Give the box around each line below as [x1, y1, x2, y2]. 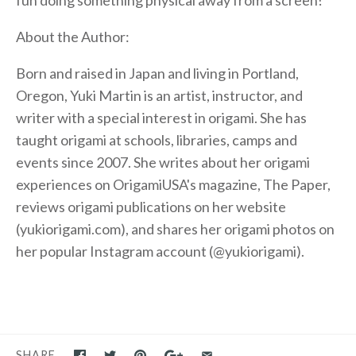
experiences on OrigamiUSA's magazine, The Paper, [16, 175, 331, 193]
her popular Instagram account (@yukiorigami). [16, 242, 304, 260]
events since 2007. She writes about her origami [16, 153, 310, 171]
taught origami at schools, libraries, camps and [16, 130, 297, 149]
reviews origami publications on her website [16, 197, 286, 215]
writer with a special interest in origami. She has [16, 108, 307, 126]
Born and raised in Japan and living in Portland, [16, 64, 299, 82]
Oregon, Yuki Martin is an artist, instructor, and [16, 86, 303, 104]
